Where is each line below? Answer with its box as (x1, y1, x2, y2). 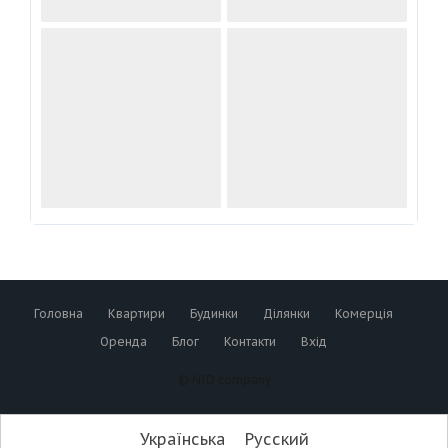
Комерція (334, 306, 393, 322)
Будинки (189, 306, 238, 322)
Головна (33, 306, 83, 322)
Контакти (223, 334, 276, 350)
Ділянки (262, 306, 310, 322)
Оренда (99, 334, 147, 350)
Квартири (107, 306, 165, 322)
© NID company (177, 372, 271, 388)
